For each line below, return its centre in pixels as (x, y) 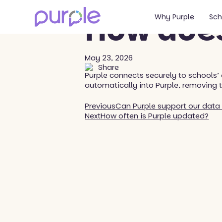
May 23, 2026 (109, 57)
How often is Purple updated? (155, 116)
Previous (100, 106)
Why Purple (175, 17)
